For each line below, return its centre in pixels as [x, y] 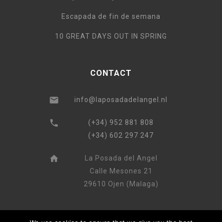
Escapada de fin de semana [111, 17]
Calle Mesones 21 [121, 171]
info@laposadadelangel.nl [121, 100]
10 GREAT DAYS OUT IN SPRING [111, 36]
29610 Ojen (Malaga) [121, 184]
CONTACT [111, 73]
